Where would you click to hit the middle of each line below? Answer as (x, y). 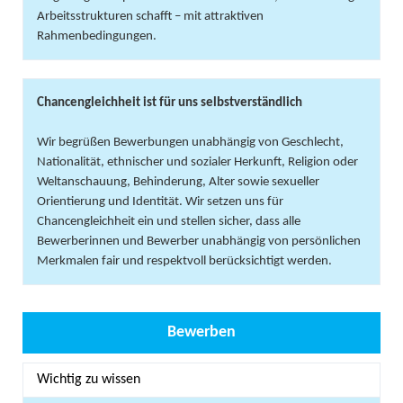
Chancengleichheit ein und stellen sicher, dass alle (169, 222)
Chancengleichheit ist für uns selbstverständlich (170, 103)
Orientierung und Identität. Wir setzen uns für (160, 202)
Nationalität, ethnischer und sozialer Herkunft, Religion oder (197, 162)
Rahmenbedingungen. (97, 36)
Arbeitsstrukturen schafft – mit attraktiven (150, 17)
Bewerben (201, 333)
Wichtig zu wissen (89, 380)
